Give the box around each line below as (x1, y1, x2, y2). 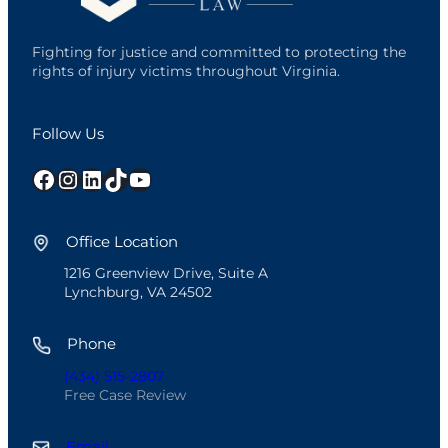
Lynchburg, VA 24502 (64, 283, 212, 302)
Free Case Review (64, 385, 186, 404)
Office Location (62, 232, 178, 251)
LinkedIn (79, 163, 95, 193)
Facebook (31, 163, 45, 193)
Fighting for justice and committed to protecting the (32, 42, 406, 61)
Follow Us (32, 124, 104, 143)
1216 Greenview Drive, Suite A (64, 264, 268, 283)
